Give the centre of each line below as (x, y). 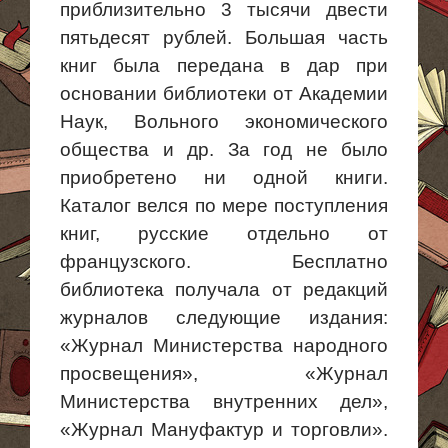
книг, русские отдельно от (224, 233)
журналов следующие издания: (224, 317)
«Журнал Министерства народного (224, 345)
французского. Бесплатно (224, 261)
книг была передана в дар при (224, 65)
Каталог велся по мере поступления (224, 205)
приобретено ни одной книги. (224, 177)
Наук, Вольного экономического (224, 121)
